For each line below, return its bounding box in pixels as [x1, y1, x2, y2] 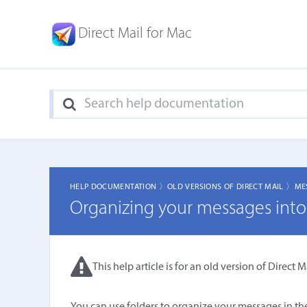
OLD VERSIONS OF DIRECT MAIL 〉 [167, 183, 295, 191]
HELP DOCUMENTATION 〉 [69, 183, 168, 191]
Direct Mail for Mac [78, 26, 192, 42]
